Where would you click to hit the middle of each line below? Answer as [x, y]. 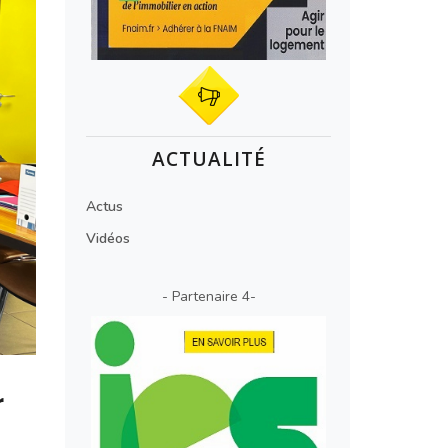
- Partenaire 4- [208, 296]
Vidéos [108, 238]
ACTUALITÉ [208, 159]
